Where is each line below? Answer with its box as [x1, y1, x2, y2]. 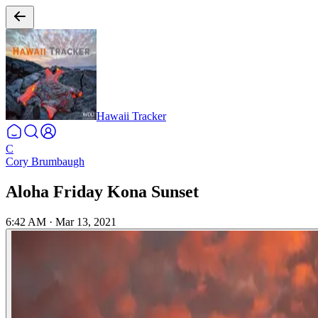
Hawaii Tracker [97, 110, 166, 122]
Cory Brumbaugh [6, 155, 84, 168]
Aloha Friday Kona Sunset [6, 182, 199, 201]
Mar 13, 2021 [55, 215, 116, 228]
